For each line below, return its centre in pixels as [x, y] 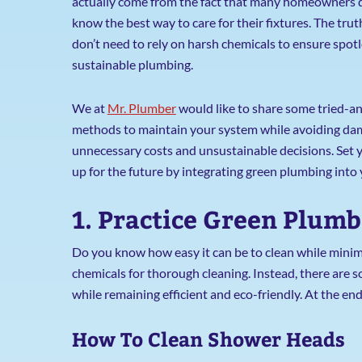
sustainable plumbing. [132, 64]
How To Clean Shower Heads [208, 339]
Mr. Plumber [141, 108]
